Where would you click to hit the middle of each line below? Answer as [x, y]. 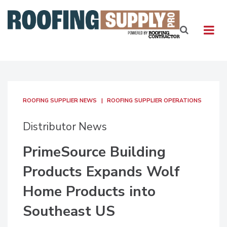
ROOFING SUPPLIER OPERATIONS [154, 101]
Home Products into [89, 192]
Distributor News [65, 127]
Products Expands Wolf [101, 172]
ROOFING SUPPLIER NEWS [60, 101]
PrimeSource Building [94, 152]
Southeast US [69, 211]
